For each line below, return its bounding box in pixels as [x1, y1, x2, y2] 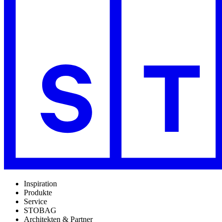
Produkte [24, 188, 52, 197]
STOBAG [24, 206, 56, 215]
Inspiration [24, 179, 57, 188]
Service [24, 197, 47, 206]
